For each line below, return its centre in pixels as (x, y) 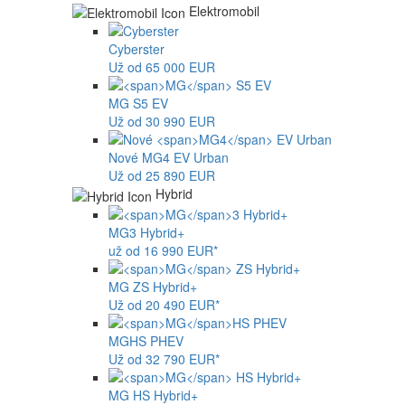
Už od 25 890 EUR (162, 176)
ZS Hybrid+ (163, 286)
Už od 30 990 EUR (162, 122)
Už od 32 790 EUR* (164, 358)
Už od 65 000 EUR (162, 67)
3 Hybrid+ (157, 232)
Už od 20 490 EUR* (164, 304)
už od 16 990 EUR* (163, 250)
